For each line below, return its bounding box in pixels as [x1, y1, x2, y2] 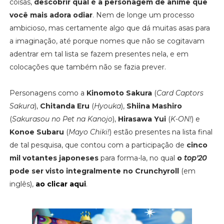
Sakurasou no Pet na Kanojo [11, 114, 112, 123]
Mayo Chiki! [68, 127, 109, 136]
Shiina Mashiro [126, 101, 182, 110]
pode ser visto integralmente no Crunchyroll [9, 166, 179, 175]
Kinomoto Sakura [86, 88, 152, 97]
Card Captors [156, 88, 203, 97]
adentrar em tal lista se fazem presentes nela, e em [9, 49, 188, 58]
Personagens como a [9, 88, 86, 97]
